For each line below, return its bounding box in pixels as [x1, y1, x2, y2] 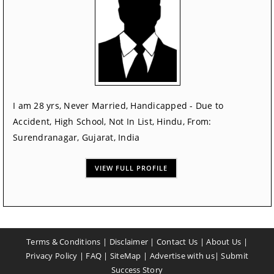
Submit [221, 250, 249, 262]
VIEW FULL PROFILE [95, 163, 168, 173]
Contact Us [156, 236, 198, 248]
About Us [206, 236, 242, 248]
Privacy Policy [25, 250, 78, 262]
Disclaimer [109, 236, 149, 248]
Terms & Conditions [26, 236, 101, 248]
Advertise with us [149, 250, 215, 262]
